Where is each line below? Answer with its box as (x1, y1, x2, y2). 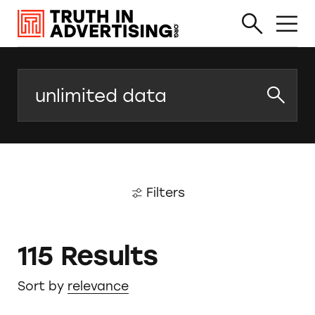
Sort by (17, 278, 64, 293)
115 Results (17, 240, 158, 272)
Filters (146, 185, 185, 200)
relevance (67, 278, 129, 293)
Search (17, 70, 60, 91)
